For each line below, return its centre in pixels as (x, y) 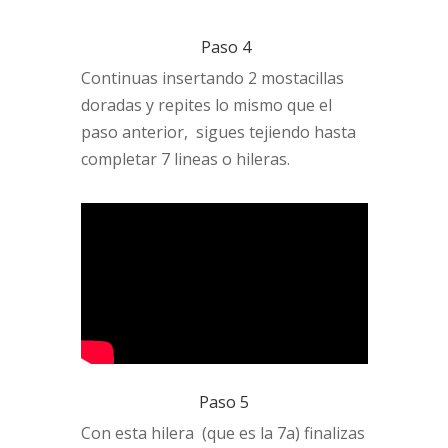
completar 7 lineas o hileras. (185, 158)
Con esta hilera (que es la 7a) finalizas (222, 433)
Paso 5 (223, 402)
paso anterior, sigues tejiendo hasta (218, 131)
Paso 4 (223, 46)
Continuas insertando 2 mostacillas (212, 77)
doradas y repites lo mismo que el (206, 104)
